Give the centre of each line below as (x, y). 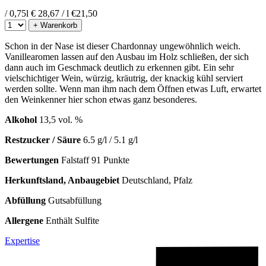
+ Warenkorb (55, 26)
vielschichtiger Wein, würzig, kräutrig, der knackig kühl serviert (124, 78)
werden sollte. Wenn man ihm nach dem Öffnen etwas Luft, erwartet (133, 89)
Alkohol (22, 120)
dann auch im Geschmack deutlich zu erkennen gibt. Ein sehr (119, 68)
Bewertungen (32, 160)
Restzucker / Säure (43, 140)
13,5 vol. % (61, 120)
